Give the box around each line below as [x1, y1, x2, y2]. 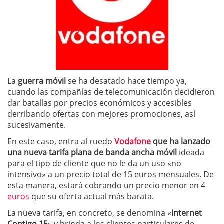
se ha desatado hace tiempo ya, [66, 75, 187, 86]
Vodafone [114, 136, 151, 147]
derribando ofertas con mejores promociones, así [7, 108, 195, 119]
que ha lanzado [151, 136, 210, 147]
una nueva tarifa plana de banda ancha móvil [7, 147, 177, 158]
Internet [171, 207, 202, 218]
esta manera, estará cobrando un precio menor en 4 [7, 180, 205, 191]
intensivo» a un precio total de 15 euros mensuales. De [7, 169, 214, 180]
